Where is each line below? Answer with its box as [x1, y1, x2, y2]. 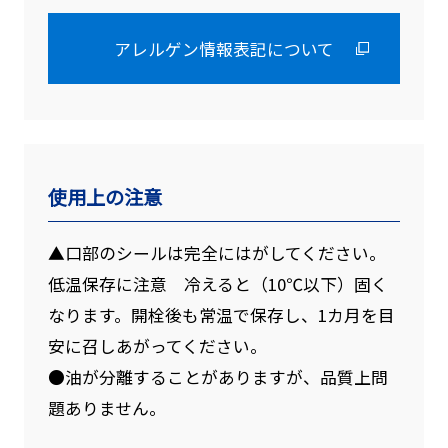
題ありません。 [47, 395, 166, 420]
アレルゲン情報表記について [114, 36, 334, 61]
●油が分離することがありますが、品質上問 [47, 364, 388, 389]
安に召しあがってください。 [47, 333, 267, 358]
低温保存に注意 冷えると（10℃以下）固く [47, 271, 388, 296]
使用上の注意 [47, 183, 162, 212]
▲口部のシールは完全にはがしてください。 [47, 240, 386, 265]
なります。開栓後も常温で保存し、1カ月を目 [47, 302, 395, 327]
